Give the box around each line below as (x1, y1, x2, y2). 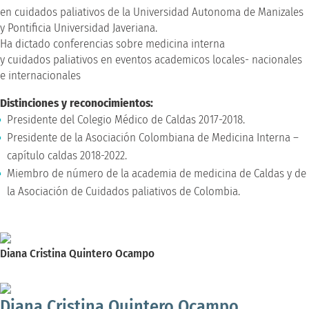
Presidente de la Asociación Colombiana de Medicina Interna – (7, 130, 299, 145)
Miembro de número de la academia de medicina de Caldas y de (7, 166, 306, 181)
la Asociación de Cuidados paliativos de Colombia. (7, 183, 240, 199)
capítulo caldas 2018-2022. (7, 148, 127, 163)
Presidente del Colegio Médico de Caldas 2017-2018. (7, 112, 245, 127)
